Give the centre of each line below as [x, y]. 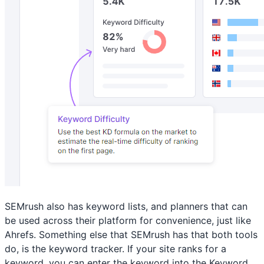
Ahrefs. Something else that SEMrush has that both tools [131, 235]
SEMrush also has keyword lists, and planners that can [126, 206]
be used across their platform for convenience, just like [128, 220]
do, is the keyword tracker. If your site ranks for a [115, 249]
